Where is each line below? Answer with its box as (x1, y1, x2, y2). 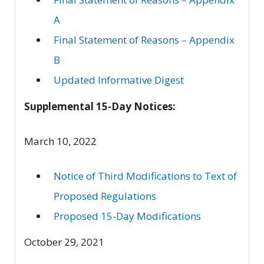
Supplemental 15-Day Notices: (24, 99, 176, 113)
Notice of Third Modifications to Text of (54, 169, 237, 183)
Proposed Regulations (54, 189, 156, 203)
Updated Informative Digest (54, 73, 184, 87)
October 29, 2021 (24, 235, 104, 249)
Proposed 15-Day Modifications (54, 209, 201, 223)
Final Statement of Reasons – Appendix (54, 33, 235, 47)
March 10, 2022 (24, 134, 97, 148)
